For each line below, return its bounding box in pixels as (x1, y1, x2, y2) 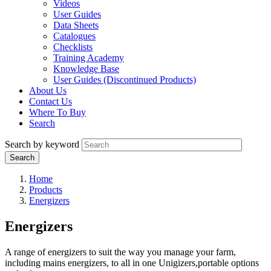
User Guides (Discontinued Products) (53, 74, 196, 85)
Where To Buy (29, 107, 86, 118)
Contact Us (29, 96, 72, 107)
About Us (29, 85, 67, 96)
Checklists (53, 42, 93, 53)
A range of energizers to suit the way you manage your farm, (5, 247, 236, 258)
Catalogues (53, 31, 96, 42)
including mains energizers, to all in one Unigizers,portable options (5, 258, 259, 269)
